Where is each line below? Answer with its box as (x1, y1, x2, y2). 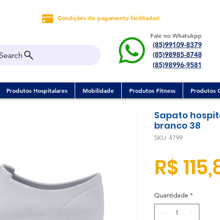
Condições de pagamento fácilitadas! (57, 14, 160, 22)
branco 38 (154, 119, 201, 132)
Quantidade (154, 192, 188, 199)
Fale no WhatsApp (150, 31, 202, 39)
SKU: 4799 (154, 134, 183, 141)
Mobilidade (82, 86, 114, 94)
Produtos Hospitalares (6, 86, 67, 94)
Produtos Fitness (129, 86, 175, 94)
